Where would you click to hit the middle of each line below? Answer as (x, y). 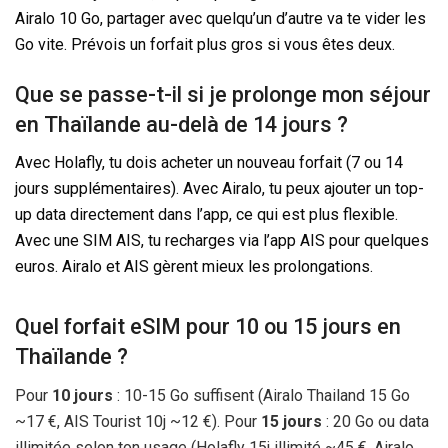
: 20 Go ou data (375, 422)
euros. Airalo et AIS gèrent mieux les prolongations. (194, 267)
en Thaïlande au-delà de (134, 124)
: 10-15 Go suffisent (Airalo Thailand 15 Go (261, 396)
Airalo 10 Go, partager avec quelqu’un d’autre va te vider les (220, 19)
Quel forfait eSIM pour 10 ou (154, 327)
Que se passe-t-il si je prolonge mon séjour (223, 94)
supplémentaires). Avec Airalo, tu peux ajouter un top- (236, 189)
